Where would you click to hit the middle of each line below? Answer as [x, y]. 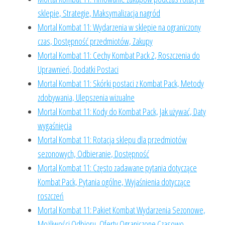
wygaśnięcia [55, 126]
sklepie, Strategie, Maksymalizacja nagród [99, 13]
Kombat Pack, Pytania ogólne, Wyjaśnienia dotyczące [114, 182]
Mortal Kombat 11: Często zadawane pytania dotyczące [117, 168]
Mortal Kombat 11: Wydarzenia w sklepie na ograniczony [119, 27]
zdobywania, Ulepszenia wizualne [86, 97]
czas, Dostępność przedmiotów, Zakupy [95, 41]
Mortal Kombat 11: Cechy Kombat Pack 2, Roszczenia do [119, 55]
